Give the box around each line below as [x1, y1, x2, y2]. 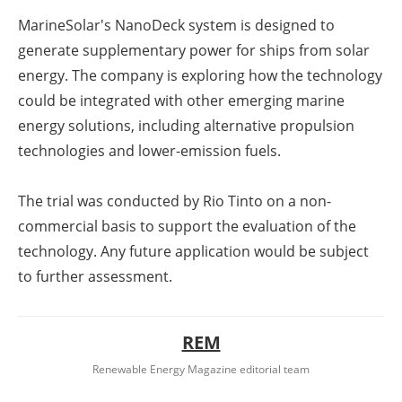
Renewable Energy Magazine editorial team [92, 361, 310, 377]
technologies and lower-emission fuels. [18, 140, 281, 161]
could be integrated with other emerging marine [18, 90, 345, 110]
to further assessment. [18, 266, 172, 286]
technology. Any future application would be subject [18, 240, 369, 261]
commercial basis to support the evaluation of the [18, 215, 356, 236]
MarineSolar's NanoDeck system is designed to [18, 14, 335, 35]
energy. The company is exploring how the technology [18, 65, 382, 85]
